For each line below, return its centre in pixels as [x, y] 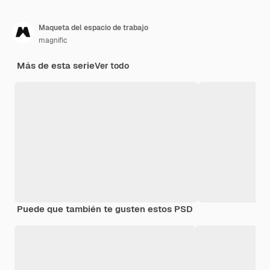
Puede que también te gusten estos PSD [105, 209]
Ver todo [112, 65]
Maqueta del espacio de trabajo [93, 27]
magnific [53, 40]
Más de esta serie [56, 65]
